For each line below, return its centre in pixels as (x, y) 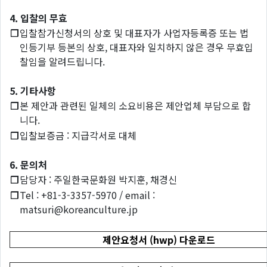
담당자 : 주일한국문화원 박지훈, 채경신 (98, 179)
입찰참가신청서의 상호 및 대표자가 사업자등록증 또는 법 (134, 33)
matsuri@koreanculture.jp (79, 209)
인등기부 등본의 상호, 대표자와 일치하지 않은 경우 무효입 (136, 47)
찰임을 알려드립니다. (62, 61)
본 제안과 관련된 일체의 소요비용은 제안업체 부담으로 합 (135, 105)
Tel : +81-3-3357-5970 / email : (87, 195)
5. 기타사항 (33, 91)
